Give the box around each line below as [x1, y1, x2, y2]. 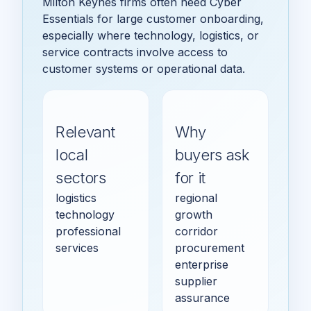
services [56, 240, 99, 255]
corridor [175, 224, 218, 238]
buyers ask [175, 145, 250, 164]
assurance [175, 290, 230, 305]
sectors [56, 168, 106, 187]
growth [175, 207, 212, 221]
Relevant [56, 122, 115, 141]
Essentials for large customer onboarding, [42, 11, 264, 26]
